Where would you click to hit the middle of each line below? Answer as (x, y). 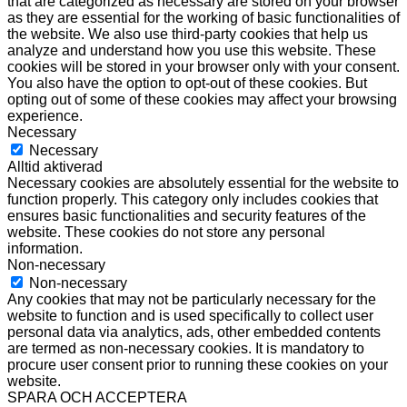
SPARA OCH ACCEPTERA (97, 397)
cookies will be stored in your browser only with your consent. (203, 66)
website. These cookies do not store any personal (166, 232)
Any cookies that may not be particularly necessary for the (192, 299)
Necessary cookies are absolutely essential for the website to (203, 183)
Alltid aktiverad (55, 166)
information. (45, 248)
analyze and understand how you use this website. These (192, 50)
